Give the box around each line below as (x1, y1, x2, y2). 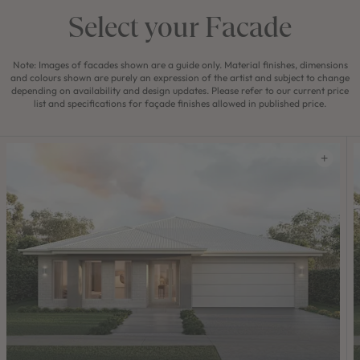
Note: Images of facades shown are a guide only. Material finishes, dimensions (12, 58, 348, 71)
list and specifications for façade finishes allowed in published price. (34, 96, 326, 109)
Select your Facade (68, 9, 292, 43)
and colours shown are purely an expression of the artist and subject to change (10, 71, 350, 84)
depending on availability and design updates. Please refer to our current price (11, 84, 349, 96)
